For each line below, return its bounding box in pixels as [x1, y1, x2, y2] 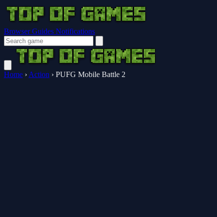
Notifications [56, 27, 95, 35]
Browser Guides [4, 27, 56, 35]
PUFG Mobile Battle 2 [56, 70, 125, 78]
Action [29, 70, 49, 78]
